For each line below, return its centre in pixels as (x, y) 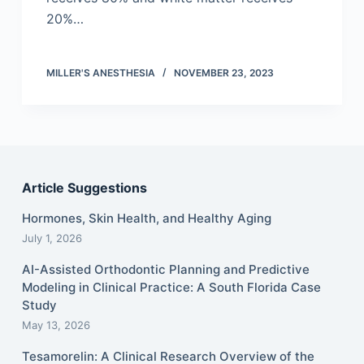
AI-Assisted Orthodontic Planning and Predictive (165, 269)
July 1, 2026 (52, 238)
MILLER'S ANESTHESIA (100, 72)
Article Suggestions (84, 188)
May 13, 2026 (56, 325)
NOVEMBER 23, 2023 (223, 72)
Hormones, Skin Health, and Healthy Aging (146, 218)
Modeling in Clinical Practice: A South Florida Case (171, 287)
